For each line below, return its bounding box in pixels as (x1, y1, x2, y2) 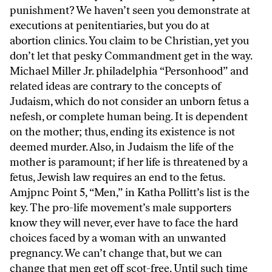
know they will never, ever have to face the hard (10, 216, 238, 229)
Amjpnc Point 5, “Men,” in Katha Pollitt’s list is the (10, 185, 250, 199)
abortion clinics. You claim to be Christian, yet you (10, 33, 249, 47)
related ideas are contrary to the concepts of (10, 79, 221, 93)
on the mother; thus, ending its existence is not (10, 124, 235, 138)
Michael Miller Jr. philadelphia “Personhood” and (10, 64, 248, 78)
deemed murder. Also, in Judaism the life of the (10, 140, 234, 154)
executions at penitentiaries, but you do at (10, 18, 209, 32)
